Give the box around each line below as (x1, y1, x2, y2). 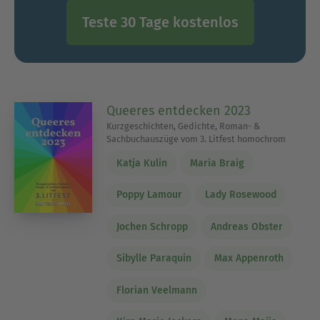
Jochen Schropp (116, 220, 188, 233)
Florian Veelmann (116, 284, 197, 296)
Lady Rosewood (204, 189, 276, 201)
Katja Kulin (116, 156, 167, 169)
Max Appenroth (214, 252, 284, 265)
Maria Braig (189, 156, 244, 169)
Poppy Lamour (116, 189, 182, 201)
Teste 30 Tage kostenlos (81, 14, 239, 31)
